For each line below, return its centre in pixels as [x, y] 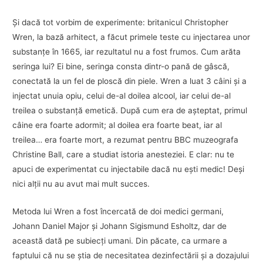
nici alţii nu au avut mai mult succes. [81, 184]
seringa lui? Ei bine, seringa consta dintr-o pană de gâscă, [121, 67]
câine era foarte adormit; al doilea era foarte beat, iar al [117, 125]
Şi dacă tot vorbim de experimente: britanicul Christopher [121, 23]
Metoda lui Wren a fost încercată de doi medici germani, [118, 212]
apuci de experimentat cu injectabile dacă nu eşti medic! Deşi [129, 169]
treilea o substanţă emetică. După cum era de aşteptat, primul [130, 111]
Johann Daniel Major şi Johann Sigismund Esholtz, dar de [120, 226]
